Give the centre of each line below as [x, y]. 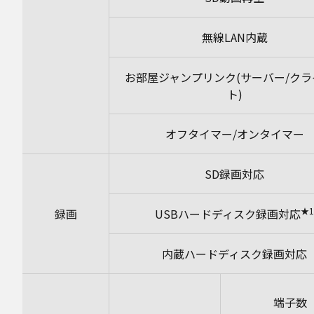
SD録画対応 [234, 174]
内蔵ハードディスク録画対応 [234, 254]
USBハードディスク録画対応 [228, 214]
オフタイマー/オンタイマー [234, 134]
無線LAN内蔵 [234, 37]
